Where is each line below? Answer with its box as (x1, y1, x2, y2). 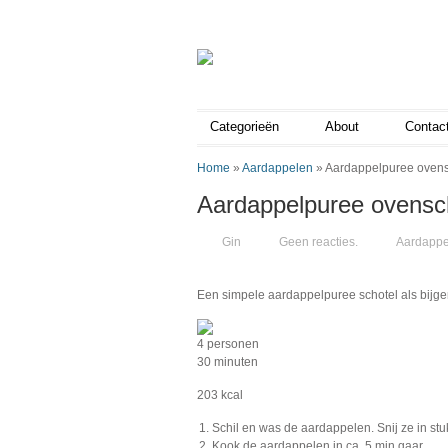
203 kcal (197, 388, 243, 402)
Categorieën (210, 119, 279, 134)
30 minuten (197, 355, 258, 369)
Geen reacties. (279, 235, 358, 249)
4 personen (197, 337, 259, 351)
